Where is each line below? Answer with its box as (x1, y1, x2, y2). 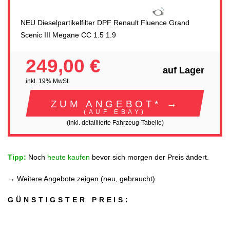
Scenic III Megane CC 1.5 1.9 (21, 30, 116, 39)
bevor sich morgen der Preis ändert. (90, 153, 209, 162)
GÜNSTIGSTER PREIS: (8, 196, 131, 204)
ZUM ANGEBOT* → (50, 98, 180, 109)
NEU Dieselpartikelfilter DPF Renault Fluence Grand (21, 18, 189, 27)
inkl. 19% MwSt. (26, 78, 70, 85)
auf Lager (163, 65, 204, 75)
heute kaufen (47, 153, 90, 162)
